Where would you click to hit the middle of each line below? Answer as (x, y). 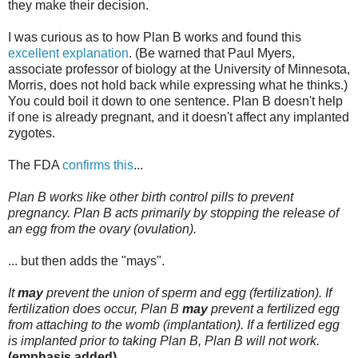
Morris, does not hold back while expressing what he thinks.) (178, 85)
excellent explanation (68, 53)
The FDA (35, 165)
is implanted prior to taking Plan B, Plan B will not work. (164, 340)
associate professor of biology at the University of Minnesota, (179, 69)
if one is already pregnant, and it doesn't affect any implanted (179, 117)
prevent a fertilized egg (274, 308)
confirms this (98, 165)
